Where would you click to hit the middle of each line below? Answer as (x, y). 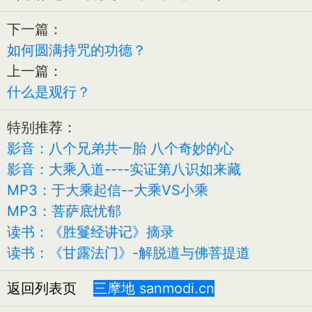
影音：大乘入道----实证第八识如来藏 (124, 169)
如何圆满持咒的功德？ (77, 50)
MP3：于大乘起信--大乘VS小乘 (108, 190)
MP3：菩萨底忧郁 (64, 211)
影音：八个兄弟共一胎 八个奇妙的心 (120, 148)
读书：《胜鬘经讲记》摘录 (91, 232)
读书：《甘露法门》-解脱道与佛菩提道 (128, 252)
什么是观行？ (49, 92)
